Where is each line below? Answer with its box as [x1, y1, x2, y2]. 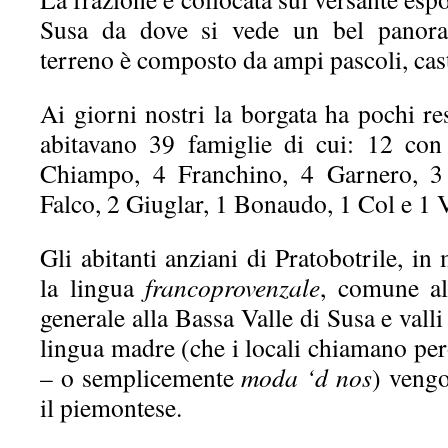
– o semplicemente [40, 360, 242, 394]
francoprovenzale [145, 270, 320, 304]
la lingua [40, 270, 145, 304]
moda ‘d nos [241, 360, 372, 394]
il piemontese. [40, 390, 182, 424]
